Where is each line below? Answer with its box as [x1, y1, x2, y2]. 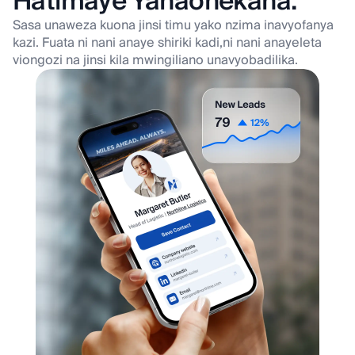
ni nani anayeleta [223, 32, 322, 55]
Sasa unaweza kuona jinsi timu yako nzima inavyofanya [13, 14, 334, 37]
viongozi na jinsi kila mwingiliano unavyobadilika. [13, 49, 298, 72]
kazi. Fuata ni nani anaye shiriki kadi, [13, 32, 223, 55]
